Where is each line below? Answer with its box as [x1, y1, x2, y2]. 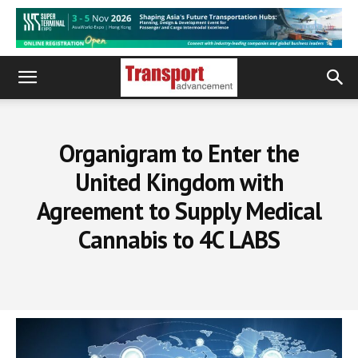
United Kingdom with [74, 166, 284, 197]
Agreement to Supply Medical [37, 195, 321, 226]
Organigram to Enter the [59, 137, 299, 169]
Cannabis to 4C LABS [78, 224, 280, 255]
